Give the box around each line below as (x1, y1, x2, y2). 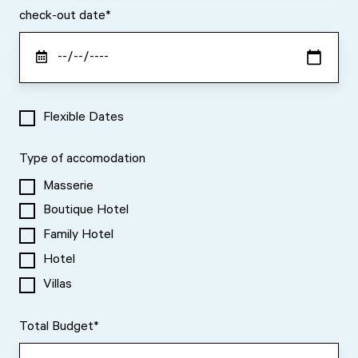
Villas (43, 278, 73, 293)
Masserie (43, 179, 94, 194)
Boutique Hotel (43, 204, 129, 219)
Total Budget (19, 320, 93, 336)
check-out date (19, 9, 105, 24)
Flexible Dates (43, 110, 125, 125)
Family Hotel (43, 229, 114, 244)
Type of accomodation (19, 153, 145, 168)
